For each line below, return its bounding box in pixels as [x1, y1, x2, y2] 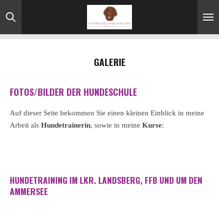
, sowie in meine [90, 121, 142, 129]
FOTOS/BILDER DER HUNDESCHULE [10, 85, 137, 99]
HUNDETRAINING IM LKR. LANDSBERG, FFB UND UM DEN [10, 174, 202, 187]
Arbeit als [10, 121, 41, 129]
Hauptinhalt [4, 19, 44, 27]
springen [4, 31, 35, 39]
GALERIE [93, 54, 126, 69]
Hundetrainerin [41, 121, 90, 129]
